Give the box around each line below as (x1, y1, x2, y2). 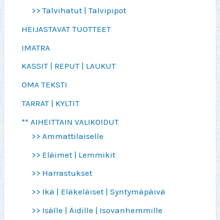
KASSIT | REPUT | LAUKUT (22, 61, 116, 71)
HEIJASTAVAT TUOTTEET (22, 24, 111, 34)
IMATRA (22, 42, 51, 53)
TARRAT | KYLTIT (22, 98, 80, 108)
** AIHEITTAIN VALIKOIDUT (22, 116, 119, 127)
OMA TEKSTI (22, 80, 68, 90)
